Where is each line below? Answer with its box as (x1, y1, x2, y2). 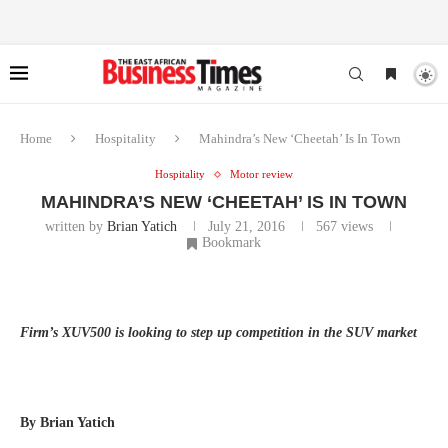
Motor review (230, 168, 293, 180)
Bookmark (202, 235, 261, 250)
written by (44, 219, 107, 234)
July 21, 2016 (207, 219, 285, 234)
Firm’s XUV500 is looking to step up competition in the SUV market (20, 325, 417, 340)
